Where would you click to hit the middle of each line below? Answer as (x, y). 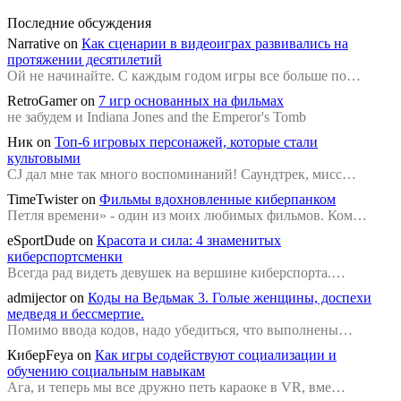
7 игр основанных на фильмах (191, 100)
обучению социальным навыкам (106, 371)
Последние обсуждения (79, 22)
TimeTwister (43, 199)
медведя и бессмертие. (76, 313)
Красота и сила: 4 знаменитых (189, 240)
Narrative (34, 43)
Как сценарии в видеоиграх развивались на (215, 43)
